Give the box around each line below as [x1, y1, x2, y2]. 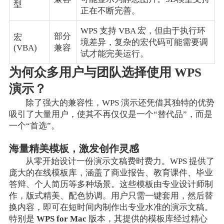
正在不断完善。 [80, 5, 140, 15]
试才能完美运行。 [80, 48, 148, 58]
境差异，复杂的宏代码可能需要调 [80, 37, 208, 47]
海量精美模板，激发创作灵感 [8, 143, 139, 154]
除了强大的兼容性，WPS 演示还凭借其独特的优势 [25, 97, 215, 107]
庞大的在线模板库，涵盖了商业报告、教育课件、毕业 [8, 167, 213, 177]
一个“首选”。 [8, 120, 59, 130]
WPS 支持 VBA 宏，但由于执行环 [80, 25, 205, 35]
